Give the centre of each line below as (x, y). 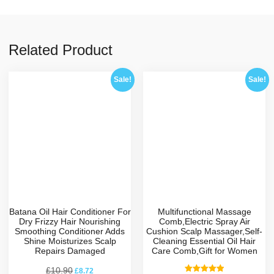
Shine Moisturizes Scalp (70, 241)
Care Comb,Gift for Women (204, 250)
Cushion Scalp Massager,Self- (204, 231)
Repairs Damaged (70, 250)
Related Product (61, 50)
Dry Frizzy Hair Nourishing (70, 221)
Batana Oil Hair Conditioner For (70, 211)
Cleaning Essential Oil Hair (204, 241)
